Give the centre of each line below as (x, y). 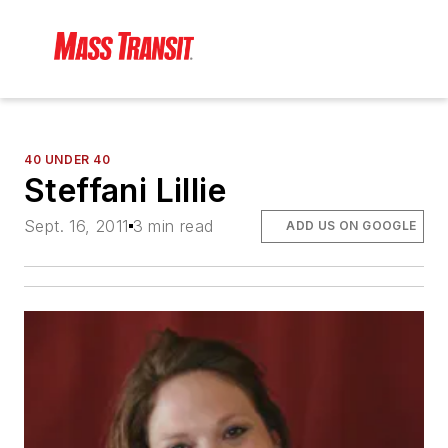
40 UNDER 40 (67, 160)
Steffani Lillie (125, 191)
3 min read (173, 226)
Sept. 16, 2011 (76, 226)
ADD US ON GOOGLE (351, 226)
